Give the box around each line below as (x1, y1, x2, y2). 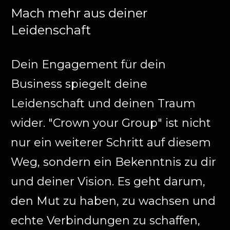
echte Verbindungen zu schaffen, (11, 213, 200, 227)
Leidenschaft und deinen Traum (11, 96, 196, 110)
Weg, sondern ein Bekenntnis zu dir (11, 155, 216, 169)
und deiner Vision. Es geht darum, (11, 174, 205, 188)
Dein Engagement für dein (11, 57, 166, 71)
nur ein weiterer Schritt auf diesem (11, 135, 211, 149)
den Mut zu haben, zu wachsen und (11, 194, 216, 208)
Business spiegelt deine (11, 76, 147, 91)
